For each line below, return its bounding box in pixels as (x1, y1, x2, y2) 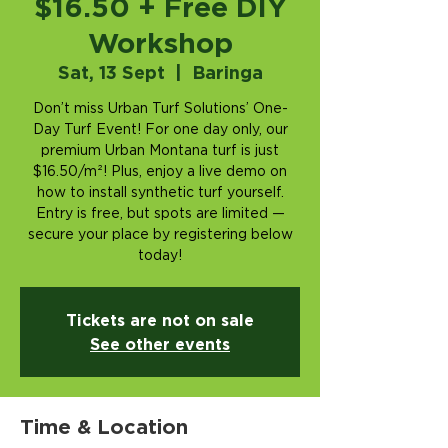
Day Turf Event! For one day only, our (32, 123, 288, 137)
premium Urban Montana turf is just (41, 144, 279, 158)
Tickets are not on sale (66, 311, 254, 329)
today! (138, 249, 182, 263)
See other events (90, 335, 230, 353)
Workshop (87, 27, 233, 58)
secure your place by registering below (27, 228, 293, 242)
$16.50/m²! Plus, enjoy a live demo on (33, 165, 287, 179)
